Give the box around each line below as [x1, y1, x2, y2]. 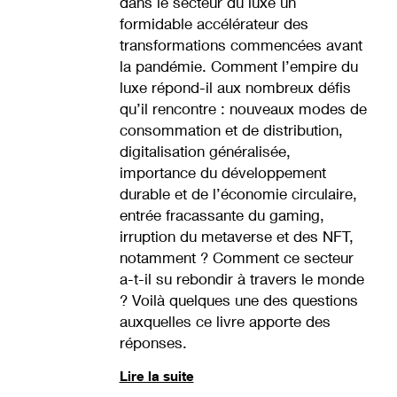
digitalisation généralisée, [119, 142, 291, 160]
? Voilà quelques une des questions [119, 291, 358, 309]
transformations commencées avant [119, 35, 362, 54]
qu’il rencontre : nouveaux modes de [119, 99, 367, 118]
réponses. [119, 333, 187, 352]
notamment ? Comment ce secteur [119, 248, 354, 267]
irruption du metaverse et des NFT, [119, 227, 354, 245]
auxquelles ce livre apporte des [119, 312, 331, 331]
